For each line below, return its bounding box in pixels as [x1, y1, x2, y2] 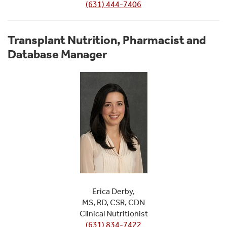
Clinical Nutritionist [79, 208, 148, 218]
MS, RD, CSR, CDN [82, 197, 145, 207]
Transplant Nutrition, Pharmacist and [8, 32, 206, 47]
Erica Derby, [92, 186, 135, 196]
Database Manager [8, 47, 107, 61]
